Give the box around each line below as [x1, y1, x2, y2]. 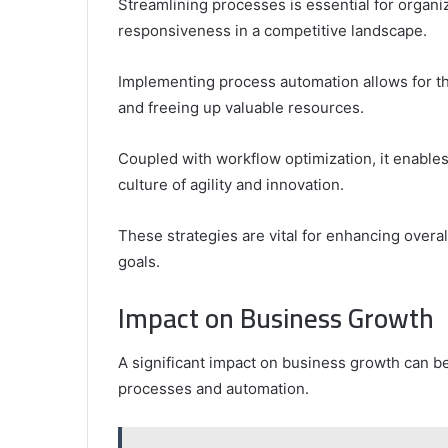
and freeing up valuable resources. [118, 97, 364, 117]
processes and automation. [118, 379, 309, 399]
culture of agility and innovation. [118, 174, 344, 194]
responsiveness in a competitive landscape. [118, 20, 427, 40]
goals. [118, 251, 160, 271]
